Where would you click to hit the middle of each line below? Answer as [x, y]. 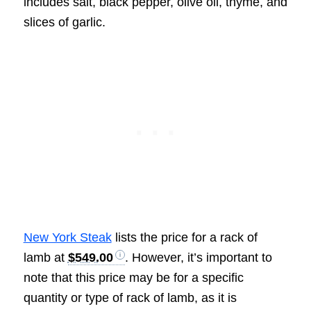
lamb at [45, 257]
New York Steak [67, 237]
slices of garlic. [64, 22]
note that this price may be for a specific [133, 277]
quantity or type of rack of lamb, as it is [130, 297]
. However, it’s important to [198, 257]
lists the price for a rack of [184, 237]
